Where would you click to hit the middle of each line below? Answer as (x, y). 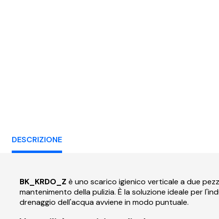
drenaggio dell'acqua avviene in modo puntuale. (104, 202)
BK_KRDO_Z (43, 181)
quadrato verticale (151, 100)
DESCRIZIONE (37, 139)
